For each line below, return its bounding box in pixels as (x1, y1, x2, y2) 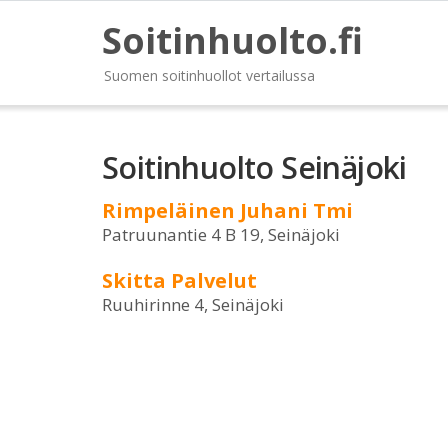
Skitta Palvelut (102, 267, 257, 294)
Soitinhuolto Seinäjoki (102, 147, 407, 188)
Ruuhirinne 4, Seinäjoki (102, 293, 284, 316)
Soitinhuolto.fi (102, 16, 363, 65)
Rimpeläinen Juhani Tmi (102, 197, 353, 224)
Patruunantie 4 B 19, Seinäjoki (102, 223, 340, 246)
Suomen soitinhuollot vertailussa (104, 66, 315, 85)
